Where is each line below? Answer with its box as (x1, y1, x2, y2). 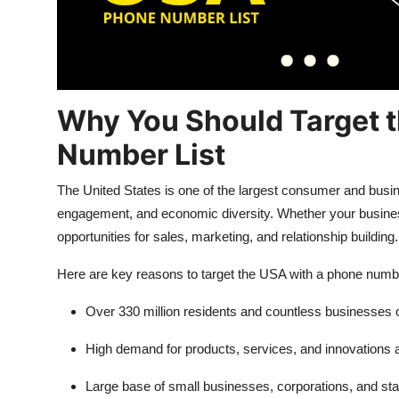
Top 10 (13, 6, 59, 24)
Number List (57, 137, 225, 172)
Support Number (13, 94, 126, 111)
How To (13, 50, 66, 68)
